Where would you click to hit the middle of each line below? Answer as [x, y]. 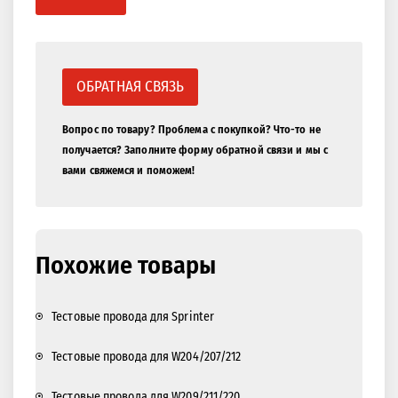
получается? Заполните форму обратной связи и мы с [195, 150]
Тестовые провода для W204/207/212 [147, 357]
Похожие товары [126, 266]
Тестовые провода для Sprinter [133, 317]
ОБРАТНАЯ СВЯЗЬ [131, 87]
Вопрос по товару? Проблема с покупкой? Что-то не [191, 130]
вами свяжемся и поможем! [129, 171]
